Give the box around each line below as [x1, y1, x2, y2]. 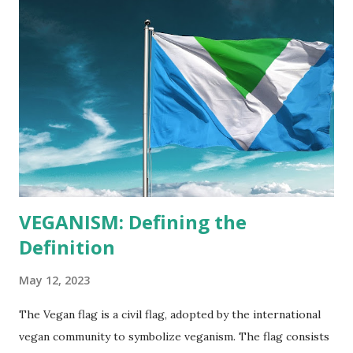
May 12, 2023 [19, 272, 90, 288]
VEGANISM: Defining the [19, 208, 247, 235]
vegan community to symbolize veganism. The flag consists [19, 329, 329, 344]
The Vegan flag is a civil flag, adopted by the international [19, 307, 321, 321]
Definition [19, 233, 115, 260]
